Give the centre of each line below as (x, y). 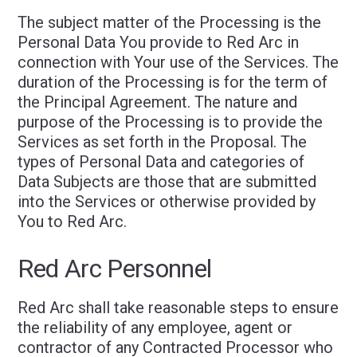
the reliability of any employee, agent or (155, 328)
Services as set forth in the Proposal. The (163, 142)
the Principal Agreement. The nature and (158, 102)
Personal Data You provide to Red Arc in (159, 42)
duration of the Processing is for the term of (173, 82)
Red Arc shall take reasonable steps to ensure (178, 308)
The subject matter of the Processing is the (170, 22)
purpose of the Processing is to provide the (171, 122)
